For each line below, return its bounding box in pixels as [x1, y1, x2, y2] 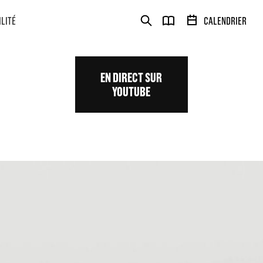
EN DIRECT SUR [100, 70, 163, 85]
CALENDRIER [204, 15, 247, 27]
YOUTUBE [112, 84, 151, 99]
